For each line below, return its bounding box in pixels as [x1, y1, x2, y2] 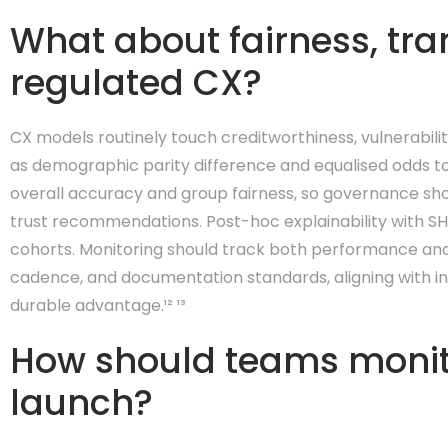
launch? [10, 378, 153, 427]
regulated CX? [10, 58, 262, 107]
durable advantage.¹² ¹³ [10, 294, 186, 317]
